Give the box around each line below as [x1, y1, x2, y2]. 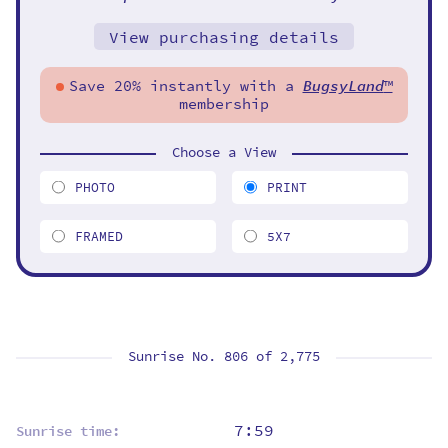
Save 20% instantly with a [68, 74, 303, 97]
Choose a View [172, 141, 276, 163]
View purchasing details [109, 25, 339, 49]
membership [179, 92, 269, 115]
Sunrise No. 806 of [128, 345, 280, 367]
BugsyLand [302, 74, 384, 97]
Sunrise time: [16, 421, 120, 441]
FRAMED [75, 226, 123, 246]
